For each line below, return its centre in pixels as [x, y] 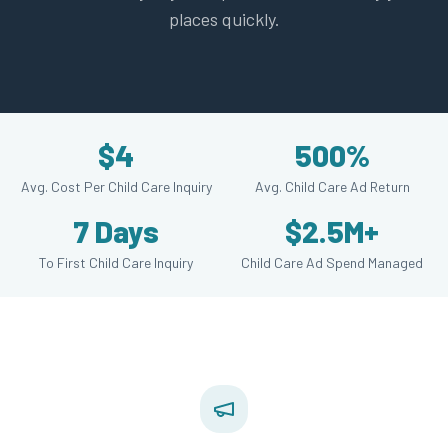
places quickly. [224, 19]
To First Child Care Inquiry [116, 262]
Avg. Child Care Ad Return [332, 186]
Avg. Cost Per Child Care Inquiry [116, 186]
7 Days [116, 231]
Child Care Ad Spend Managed [332, 262]
